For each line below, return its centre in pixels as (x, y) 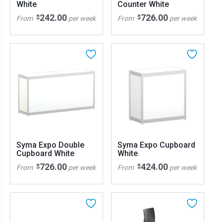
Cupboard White (45, 154)
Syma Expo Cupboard (156, 145)
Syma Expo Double (50, 145)
